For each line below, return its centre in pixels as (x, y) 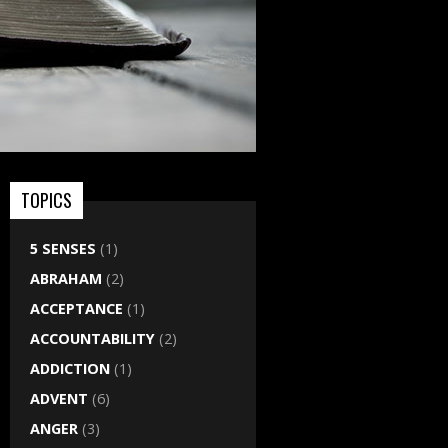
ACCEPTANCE (76, 308)
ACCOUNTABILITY (92, 338)
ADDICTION (70, 368)
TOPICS (46, 200)
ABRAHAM (66, 278)
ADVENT (59, 398)
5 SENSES (63, 248)
